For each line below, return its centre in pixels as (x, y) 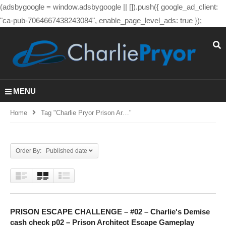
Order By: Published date (51, 151)
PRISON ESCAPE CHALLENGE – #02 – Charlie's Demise (110, 211)
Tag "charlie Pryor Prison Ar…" (86, 112)
